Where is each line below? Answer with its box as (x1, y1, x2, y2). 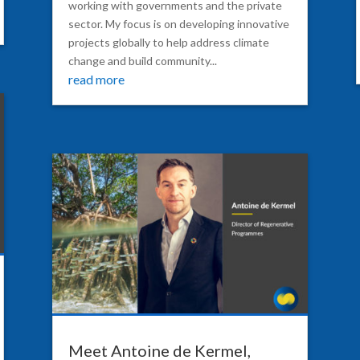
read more (67, 72, 125, 88)
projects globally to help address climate (67, 35, 269, 50)
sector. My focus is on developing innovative (67, 17, 289, 31)
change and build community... (67, 54, 217, 68)
